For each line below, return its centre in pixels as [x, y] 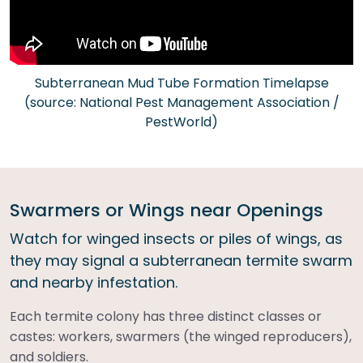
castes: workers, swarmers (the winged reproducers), [181, 337]
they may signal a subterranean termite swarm [181, 261]
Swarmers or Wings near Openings [167, 211]
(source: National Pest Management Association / [181, 103]
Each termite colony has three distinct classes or [166, 317]
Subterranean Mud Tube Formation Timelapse [181, 83]
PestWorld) [181, 122]
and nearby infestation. [94, 283]
